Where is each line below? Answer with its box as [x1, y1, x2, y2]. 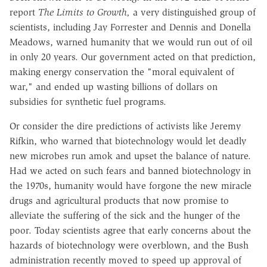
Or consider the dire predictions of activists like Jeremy [10, 120, 241, 132]
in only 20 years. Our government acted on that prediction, [10, 51, 256, 63]
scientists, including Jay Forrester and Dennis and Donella [10, 21, 251, 33]
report [10, 7, 38, 18]
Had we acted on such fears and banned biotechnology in [10, 165, 251, 177]
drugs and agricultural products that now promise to [10, 195, 229, 207]
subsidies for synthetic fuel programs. [10, 96, 166, 108]
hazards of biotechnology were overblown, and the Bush [10, 240, 249, 252]
